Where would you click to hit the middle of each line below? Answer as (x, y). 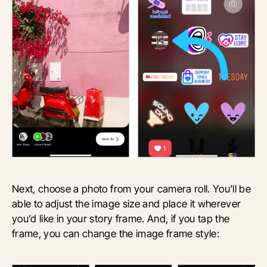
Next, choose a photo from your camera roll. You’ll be (132, 188)
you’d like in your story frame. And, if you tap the (121, 218)
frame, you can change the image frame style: (116, 233)
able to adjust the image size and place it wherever (127, 203)
